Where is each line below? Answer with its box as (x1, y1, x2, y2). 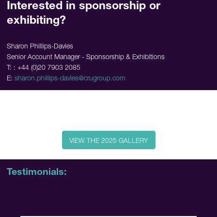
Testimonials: (7, 166, 66, 178)
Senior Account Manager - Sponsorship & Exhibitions (7, 52, 165, 62)
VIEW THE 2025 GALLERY (69, 136, 148, 145)
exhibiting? (7, 13, 66, 27)
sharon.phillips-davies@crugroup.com (15, 74, 125, 83)
